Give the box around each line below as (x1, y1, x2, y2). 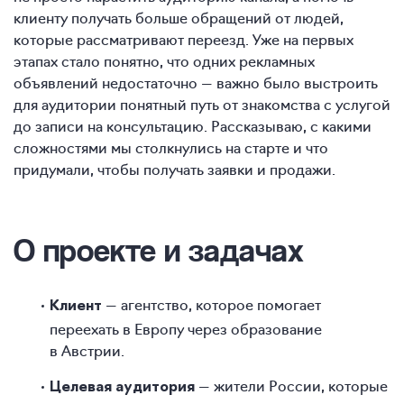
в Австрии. (50, 340, 124, 360)
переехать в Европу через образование (50, 318, 322, 338)
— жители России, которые (198, 375, 388, 395)
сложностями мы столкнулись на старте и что (14, 137, 328, 157)
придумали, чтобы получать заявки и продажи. (14, 159, 335, 179)
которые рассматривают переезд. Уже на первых (14, 29, 353, 49)
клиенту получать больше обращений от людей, (14, 7, 344, 27)
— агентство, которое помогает (106, 294, 321, 314)
